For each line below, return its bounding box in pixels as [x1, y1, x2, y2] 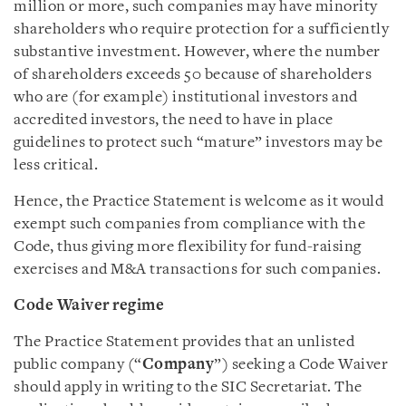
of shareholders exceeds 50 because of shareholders [14, 67, 372, 82]
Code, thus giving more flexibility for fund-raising [14, 239, 362, 255]
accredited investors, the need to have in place [14, 112, 333, 128]
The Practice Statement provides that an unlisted [14, 334, 354, 350]
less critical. [14, 158, 98, 173]
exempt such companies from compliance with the [14, 217, 365, 232]
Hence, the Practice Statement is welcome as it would [14, 194, 383, 209]
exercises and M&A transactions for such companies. [14, 262, 381, 277]
